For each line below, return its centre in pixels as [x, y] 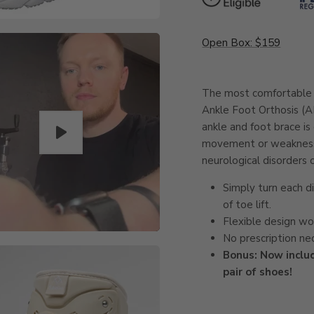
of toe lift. [247, 204]
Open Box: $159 [241, 42]
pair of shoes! [258, 272]
